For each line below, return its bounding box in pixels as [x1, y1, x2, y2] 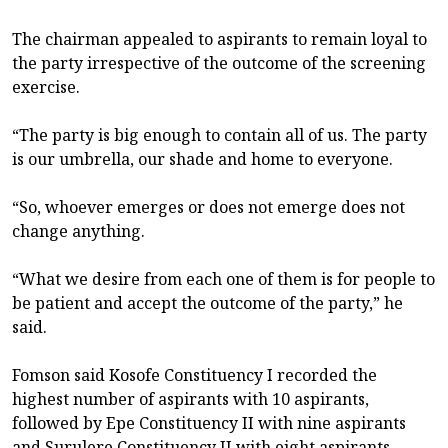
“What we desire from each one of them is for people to [12, 267, 435, 290]
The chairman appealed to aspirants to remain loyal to [12, 27, 427, 50]
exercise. [12, 75, 80, 98]
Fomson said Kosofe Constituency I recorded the [12, 363, 377, 386]
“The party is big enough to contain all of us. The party [12, 123, 427, 146]
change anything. [12, 219, 145, 242]
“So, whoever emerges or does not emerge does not [12, 195, 405, 218]
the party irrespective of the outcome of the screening [12, 51, 426, 74]
